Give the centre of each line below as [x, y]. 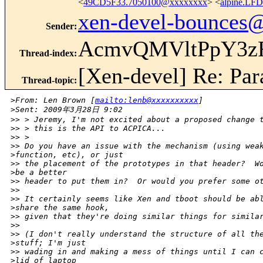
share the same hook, [62, 208]
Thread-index [47, 53]
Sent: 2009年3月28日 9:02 [69, 110]
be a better [41, 173]
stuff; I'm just [50, 243]
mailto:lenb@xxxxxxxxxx [147, 100]
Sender [60, 26]
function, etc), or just [69, 155]
